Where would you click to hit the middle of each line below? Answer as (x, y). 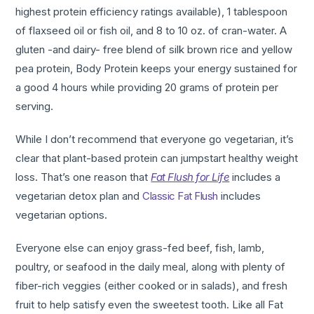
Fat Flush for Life (190, 177)
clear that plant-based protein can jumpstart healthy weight (157, 158)
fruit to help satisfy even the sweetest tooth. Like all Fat (150, 305)
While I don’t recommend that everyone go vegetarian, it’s (155, 139)
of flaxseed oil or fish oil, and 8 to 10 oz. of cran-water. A (151, 31)
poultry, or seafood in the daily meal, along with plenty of (151, 267)
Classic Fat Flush (180, 196)
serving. (35, 107)
